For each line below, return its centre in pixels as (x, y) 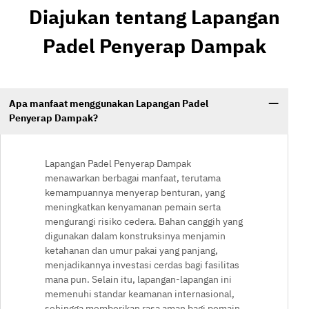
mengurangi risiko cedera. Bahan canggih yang (144, 221)
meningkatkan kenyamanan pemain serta (133, 207)
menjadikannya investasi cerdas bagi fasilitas (142, 265)
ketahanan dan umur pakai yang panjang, (131, 250)
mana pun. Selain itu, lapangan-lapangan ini (138, 279)
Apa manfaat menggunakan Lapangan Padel (108, 104)
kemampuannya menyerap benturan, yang (135, 192)
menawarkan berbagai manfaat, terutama (133, 178)
